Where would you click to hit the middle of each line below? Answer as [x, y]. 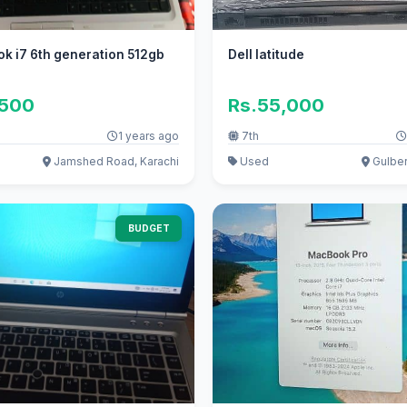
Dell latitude [267, 55]
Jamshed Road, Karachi [114, 162]
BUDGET [149, 228]
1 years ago [148, 136]
